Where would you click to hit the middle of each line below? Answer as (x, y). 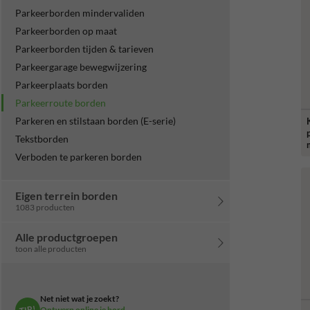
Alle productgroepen (66, 237)
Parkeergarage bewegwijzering (81, 67)
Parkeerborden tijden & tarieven (84, 49)
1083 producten (45, 207)
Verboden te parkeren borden (79, 157)
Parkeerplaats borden (62, 85)
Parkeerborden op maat (66, 31)
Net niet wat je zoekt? (80, 299)
